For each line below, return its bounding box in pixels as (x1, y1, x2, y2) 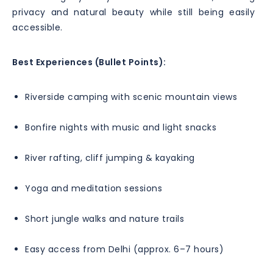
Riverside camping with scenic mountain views (25, 90, 237, 103)
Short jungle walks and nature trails (25, 212, 184, 225)
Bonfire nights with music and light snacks (25, 121, 216, 133)
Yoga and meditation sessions (25, 182, 162, 194)
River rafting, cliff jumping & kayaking (25, 151, 195, 164)
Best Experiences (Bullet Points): (12, 55, 166, 68)
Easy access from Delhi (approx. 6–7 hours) (25, 243, 224, 255)
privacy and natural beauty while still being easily (12, 5, 255, 18)
